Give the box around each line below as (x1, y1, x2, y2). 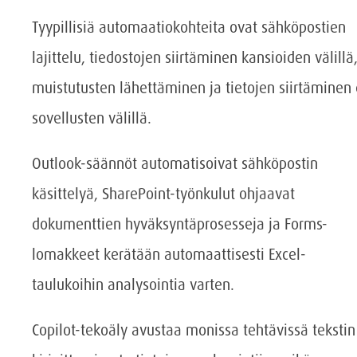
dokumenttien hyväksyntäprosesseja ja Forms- (32, 214, 328, 235)
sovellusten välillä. (32, 108, 151, 128)
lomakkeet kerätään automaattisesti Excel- (32, 245, 306, 265)
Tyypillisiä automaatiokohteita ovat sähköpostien (32, 18, 346, 37)
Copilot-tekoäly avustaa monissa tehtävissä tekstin (32, 320, 355, 341)
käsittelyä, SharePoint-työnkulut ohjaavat (32, 184, 295, 205)
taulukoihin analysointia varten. (32, 275, 234, 296)
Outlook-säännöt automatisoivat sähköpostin (32, 154, 318, 175)
